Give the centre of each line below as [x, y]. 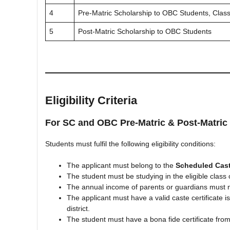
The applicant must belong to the [121, 165]
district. [78, 208]
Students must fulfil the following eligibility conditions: [130, 143]
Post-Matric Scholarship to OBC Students [145, 31]
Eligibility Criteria [91, 100]
